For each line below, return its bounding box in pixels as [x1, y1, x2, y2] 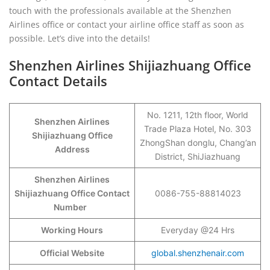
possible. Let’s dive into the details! [9, 33, 150, 44]
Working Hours [41, 225, 103, 235]
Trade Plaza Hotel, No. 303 [144, 124, 251, 134]
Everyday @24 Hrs [161, 225, 234, 235]
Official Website [40, 248, 104, 258]
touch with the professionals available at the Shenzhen [9, 5, 231, 16]
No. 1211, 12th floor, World [147, 110, 248, 120]
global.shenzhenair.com [151, 248, 244, 258]
